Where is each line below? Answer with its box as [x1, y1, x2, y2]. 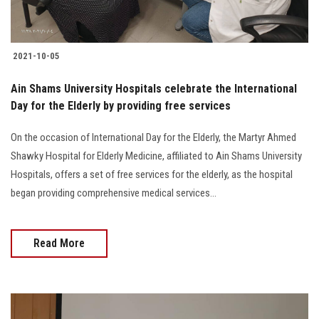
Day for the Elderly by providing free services [11, 98, 231, 113]
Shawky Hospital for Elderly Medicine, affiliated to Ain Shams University [11, 149, 302, 162]
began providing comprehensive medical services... [11, 186, 216, 199]
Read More [33, 236, 85, 250]
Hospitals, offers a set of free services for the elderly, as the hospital [11, 167, 293, 181]
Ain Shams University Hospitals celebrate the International [11, 81, 297, 95]
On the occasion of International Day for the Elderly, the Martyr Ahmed [11, 130, 296, 144]
